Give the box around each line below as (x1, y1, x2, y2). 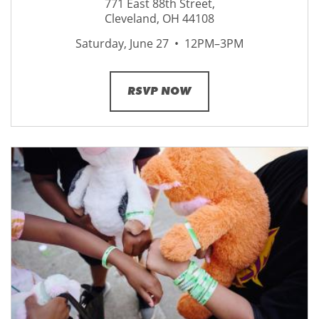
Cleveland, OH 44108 (105, 11, 214, 27)
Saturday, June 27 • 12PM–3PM (75, 36, 244, 52)
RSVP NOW (127, 83, 192, 99)
